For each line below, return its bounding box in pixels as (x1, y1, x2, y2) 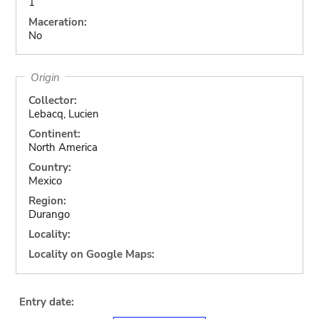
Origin (30, 70, 60, 84)
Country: (28, 160, 71, 174)
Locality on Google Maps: (28, 247, 155, 261)
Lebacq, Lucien (28, 107, 99, 121)
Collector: (28, 93, 77, 108)
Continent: (28, 127, 80, 141)
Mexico (28, 174, 62, 188)
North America (28, 140, 98, 155)
